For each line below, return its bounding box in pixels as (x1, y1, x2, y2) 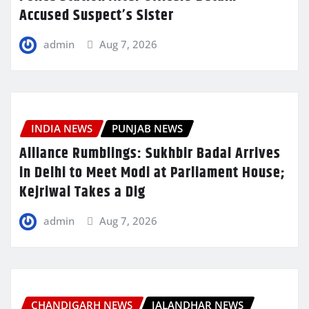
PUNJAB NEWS (112, 121, 183, 136)
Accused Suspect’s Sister (19, 3, 174, 28)
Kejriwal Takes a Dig (19, 180, 146, 204)
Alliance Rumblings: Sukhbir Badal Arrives (19, 141, 281, 166)
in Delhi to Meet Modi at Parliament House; (19, 161, 286, 185)
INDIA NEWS (31, 121, 92, 136)
